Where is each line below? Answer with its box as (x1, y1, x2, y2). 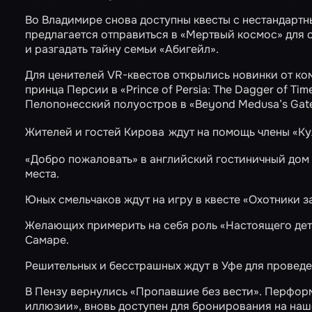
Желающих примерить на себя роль (25, 218, 220, 233)
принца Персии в (25, 82, 120, 97)
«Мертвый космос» (180, 27, 283, 42)
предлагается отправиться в (25, 27, 180, 42)
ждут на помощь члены (168, 125, 292, 139)
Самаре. (25, 233, 69, 247)
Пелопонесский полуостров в (25, 97, 189, 111)
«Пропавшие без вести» (130, 284, 259, 299)
